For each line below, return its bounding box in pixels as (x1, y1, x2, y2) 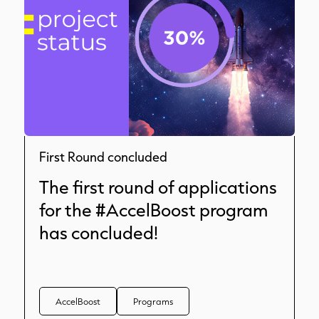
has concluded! (39, 221, 158, 244)
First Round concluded (39, 148, 167, 165)
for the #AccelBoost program (39, 198, 268, 221)
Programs (133, 296, 173, 307)
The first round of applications (39, 175, 277, 199)
